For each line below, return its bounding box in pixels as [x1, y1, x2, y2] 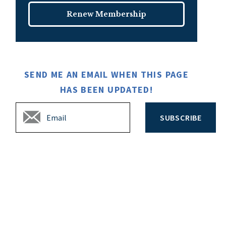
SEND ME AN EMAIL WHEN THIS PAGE [24, 68, 189, 80]
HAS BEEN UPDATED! [60, 83, 153, 95]
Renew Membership [67, 9, 146, 19]
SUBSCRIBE [159, 112, 202, 123]
